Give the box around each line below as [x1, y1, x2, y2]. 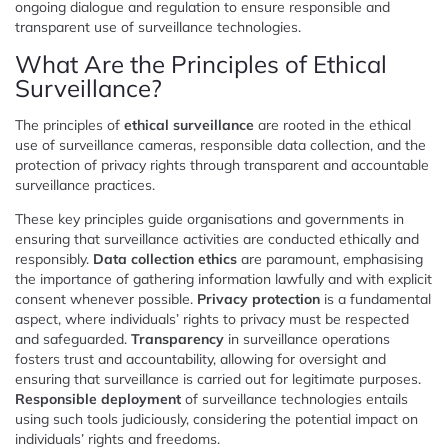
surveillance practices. [15, 175, 155, 194]
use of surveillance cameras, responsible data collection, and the [15, 135, 426, 154]
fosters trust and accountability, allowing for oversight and [15, 349, 386, 368]
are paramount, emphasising [237, 249, 423, 268]
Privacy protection [197, 289, 320, 308]
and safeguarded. [15, 329, 131, 348]
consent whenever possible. [15, 289, 197, 308]
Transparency [131, 329, 224, 348]
